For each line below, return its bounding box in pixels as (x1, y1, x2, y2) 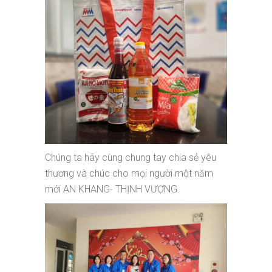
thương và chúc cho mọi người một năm (45, 167, 213, 179)
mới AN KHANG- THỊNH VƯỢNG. (45, 183, 180, 195)
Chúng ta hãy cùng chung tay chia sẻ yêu (45, 151, 216, 163)
